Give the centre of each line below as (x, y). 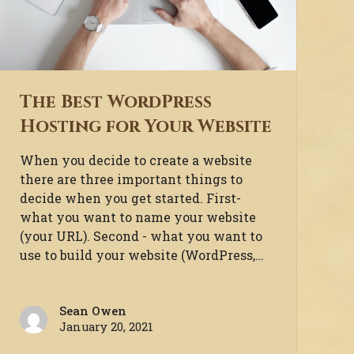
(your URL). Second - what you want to (141, 236)
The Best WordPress (116, 102)
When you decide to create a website (136, 160)
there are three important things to (132, 179)
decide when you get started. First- (131, 198)
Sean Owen (93, 311)
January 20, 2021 (107, 327)
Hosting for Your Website (146, 127)
